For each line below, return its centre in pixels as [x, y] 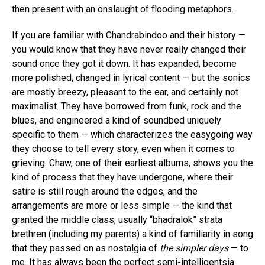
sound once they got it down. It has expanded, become [124, 63]
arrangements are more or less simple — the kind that [122, 205]
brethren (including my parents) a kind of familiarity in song [132, 234]
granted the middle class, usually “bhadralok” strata [117, 219]
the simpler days [194, 248]
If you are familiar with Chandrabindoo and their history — [129, 35]
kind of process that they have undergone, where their [122, 177]
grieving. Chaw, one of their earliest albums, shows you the [132, 163]
